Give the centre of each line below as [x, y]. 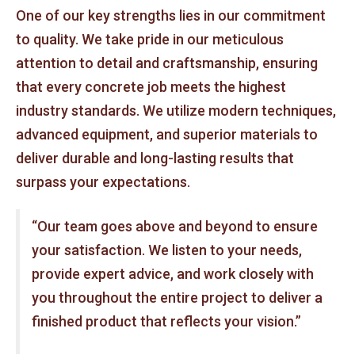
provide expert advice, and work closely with [172, 274]
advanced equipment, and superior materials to [167, 135]
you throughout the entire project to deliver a [177, 298]
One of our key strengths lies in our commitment [171, 16]
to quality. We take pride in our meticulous [150, 40]
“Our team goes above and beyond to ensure [174, 227]
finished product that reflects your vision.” [166, 322]
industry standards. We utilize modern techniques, [176, 111]
